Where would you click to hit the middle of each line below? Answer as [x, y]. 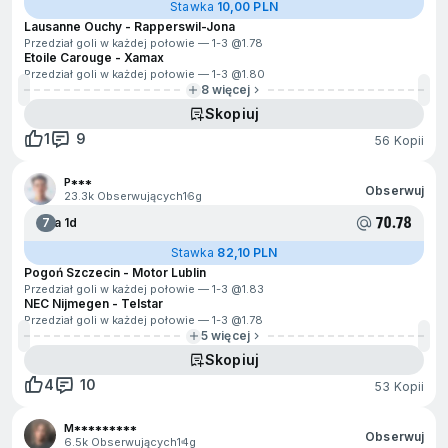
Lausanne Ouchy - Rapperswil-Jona [129, 26]
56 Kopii [399, 140]
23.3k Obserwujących [123, 196]
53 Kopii [399, 386]
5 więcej [225, 335]
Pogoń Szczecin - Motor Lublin [115, 272]
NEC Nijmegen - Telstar [93, 303]
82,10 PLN [247, 252]
